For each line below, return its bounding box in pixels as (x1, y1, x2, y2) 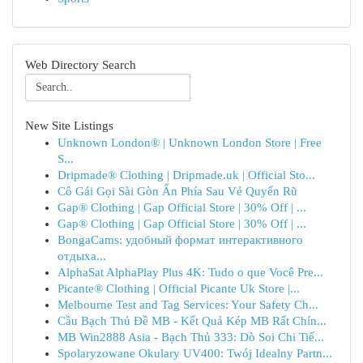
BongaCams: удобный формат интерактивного (58, 233, 303, 246)
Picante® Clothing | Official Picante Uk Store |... (58, 282, 300, 295)
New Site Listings (25, 119, 113, 132)
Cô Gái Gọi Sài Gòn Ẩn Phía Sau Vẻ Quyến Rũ (58, 185, 297, 198)
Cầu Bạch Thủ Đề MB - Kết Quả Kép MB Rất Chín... (58, 314, 327, 327)
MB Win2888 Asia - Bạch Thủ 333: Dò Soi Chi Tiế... (58, 331, 324, 344)
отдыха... (58, 250, 106, 263)
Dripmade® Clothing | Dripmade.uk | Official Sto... (58, 169, 315, 181)
